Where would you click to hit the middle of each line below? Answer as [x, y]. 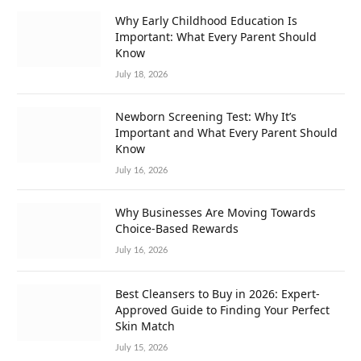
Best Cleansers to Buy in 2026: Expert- [218, 294]
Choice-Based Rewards [177, 228]
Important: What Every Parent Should [216, 36]
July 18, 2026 [141, 74]
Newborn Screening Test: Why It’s [206, 116]
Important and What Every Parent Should [226, 132]
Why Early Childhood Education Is [206, 20]
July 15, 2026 [141, 348]
